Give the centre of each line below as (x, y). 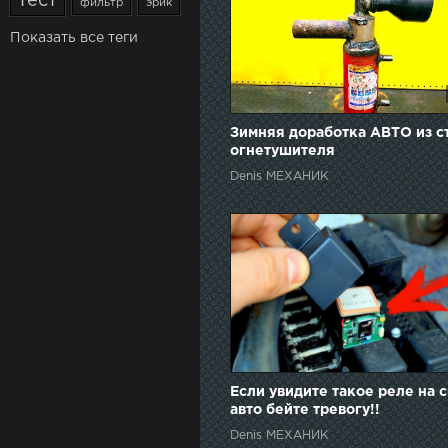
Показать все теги (74, 38)
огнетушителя (282, 151)
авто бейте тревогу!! (305, 410)
